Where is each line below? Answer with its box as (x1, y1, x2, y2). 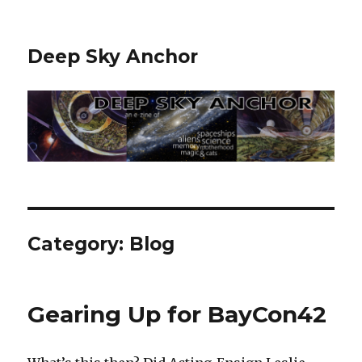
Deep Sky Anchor (27, 45, 199, 68)
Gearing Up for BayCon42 (27, 301, 327, 329)
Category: (27, 233, 130, 256)
